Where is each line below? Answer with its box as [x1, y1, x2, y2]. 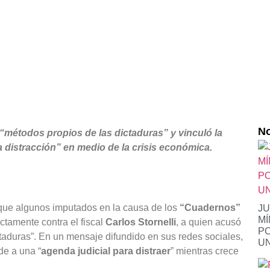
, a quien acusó [176, 216, 241, 227]
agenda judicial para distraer [41, 245, 171, 256]
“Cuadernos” [180, 202, 240, 213]
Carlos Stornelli [105, 216, 176, 227]
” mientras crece [171, 245, 239, 256]
